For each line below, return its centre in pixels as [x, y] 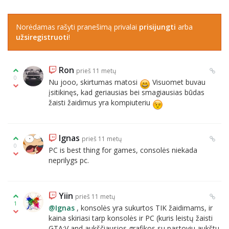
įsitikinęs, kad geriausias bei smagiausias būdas [127, 92]
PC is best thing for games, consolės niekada [123, 150]
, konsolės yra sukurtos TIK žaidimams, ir [144, 208]
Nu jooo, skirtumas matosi [94, 82]
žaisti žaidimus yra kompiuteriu [100, 102]
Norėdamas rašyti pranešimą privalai [77, 27]
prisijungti [157, 27]
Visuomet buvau [178, 82]
